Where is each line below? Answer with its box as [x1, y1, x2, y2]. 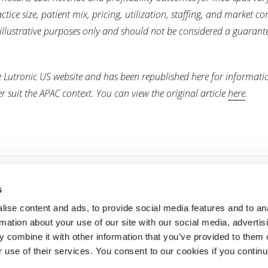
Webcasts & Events [78, 236, 151, 248]
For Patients [182, 184, 230, 196]
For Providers [78, 184, 130, 196]
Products [78, 210, 112, 222]
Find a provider [182, 236, 237, 248]
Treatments [182, 210, 226, 222]
